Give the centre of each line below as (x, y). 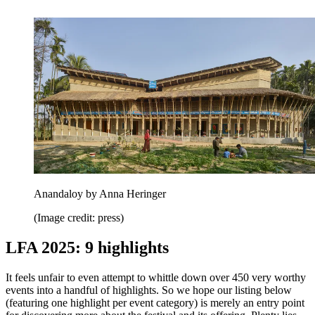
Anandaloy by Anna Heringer (100, 194)
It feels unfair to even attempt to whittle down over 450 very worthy (156, 278)
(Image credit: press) (79, 218)
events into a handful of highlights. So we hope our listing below (149, 290)
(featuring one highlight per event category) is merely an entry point (155, 303)
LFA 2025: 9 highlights (87, 248)
